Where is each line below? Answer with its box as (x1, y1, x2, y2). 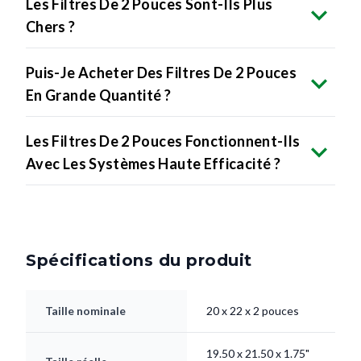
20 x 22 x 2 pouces (206, 303, 299, 317)
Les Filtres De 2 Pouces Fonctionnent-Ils (26, 131, 301, 150)
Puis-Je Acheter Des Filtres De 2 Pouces (26, 63, 297, 81)
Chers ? (26, 17, 76, 35)
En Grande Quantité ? (26, 85, 172, 104)
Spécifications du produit (26, 250, 252, 270)
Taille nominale (45, 303, 126, 317)
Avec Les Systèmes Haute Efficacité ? (26, 154, 280, 172)
